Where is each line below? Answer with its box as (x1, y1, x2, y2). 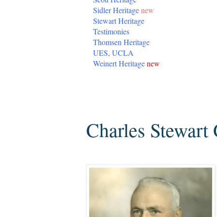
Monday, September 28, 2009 (88, 96, 199, 102)
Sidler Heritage (93, 5, 139, 15)
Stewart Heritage (93, 15, 144, 26)
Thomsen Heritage (93, 37, 150, 47)
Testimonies (93, 26, 129, 36)
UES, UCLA (93, 47, 134, 58)
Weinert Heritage (93, 58, 145, 68)
